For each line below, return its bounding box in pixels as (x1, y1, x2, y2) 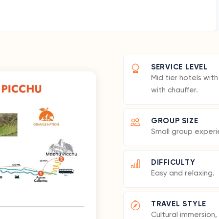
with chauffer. (151, 86, 198, 94)
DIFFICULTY (151, 158, 196, 166)
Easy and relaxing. (151, 169, 215, 177)
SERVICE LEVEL (151, 63, 208, 71)
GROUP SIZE (151, 117, 198, 125)
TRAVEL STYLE (151, 200, 207, 208)
